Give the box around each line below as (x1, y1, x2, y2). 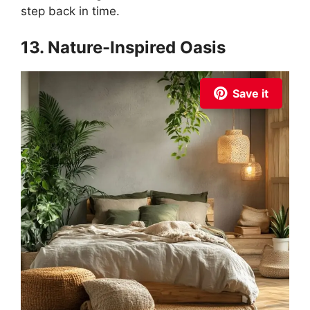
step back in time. (21, 4, 120, 18)
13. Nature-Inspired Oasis (21, 37, 226, 57)
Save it (232, 86, 268, 100)
